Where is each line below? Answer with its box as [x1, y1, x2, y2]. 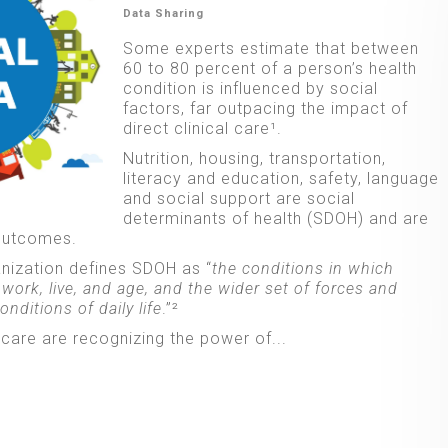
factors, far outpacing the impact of [122, 98, 408, 118]
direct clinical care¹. [122, 118, 282, 138]
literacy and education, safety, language [122, 168, 439, 188]
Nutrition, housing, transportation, [122, 148, 386, 168]
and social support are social [122, 188, 355, 208]
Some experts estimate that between [122, 38, 419, 58]
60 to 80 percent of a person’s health [122, 58, 417, 78]
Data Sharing [122, 6, 204, 20]
